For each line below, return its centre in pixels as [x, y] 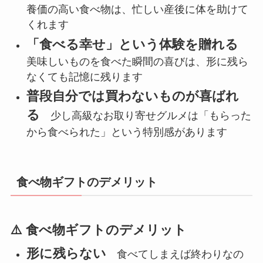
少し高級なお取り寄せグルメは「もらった [145, 116]
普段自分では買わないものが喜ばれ [132, 97]
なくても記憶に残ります [84, 77]
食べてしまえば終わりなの [175, 254]
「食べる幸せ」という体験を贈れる [132, 44]
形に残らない [66, 253]
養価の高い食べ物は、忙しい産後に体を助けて [137, 10]
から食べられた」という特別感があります [127, 132]
